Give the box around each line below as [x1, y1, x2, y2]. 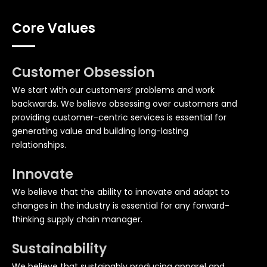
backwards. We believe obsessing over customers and [12, 97, 237, 110]
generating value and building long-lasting [12, 125, 188, 137]
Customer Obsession [12, 63, 154, 82]
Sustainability [12, 239, 107, 258]
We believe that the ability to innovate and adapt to [12, 185, 229, 198]
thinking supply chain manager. [12, 213, 142, 225]
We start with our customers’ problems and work [12, 83, 215, 96]
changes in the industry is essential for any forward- [12, 199, 229, 212]
